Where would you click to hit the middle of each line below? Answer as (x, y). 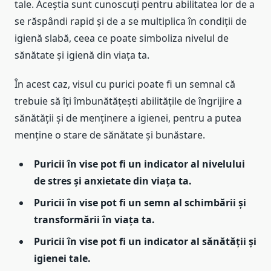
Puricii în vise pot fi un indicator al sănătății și (145, 241)
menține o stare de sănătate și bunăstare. (110, 135)
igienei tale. (62, 258)
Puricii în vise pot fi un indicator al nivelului (139, 164)
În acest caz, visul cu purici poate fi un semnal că (125, 84)
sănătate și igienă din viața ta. (82, 55)
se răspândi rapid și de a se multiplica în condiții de (131, 21)
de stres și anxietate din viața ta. (113, 181)
